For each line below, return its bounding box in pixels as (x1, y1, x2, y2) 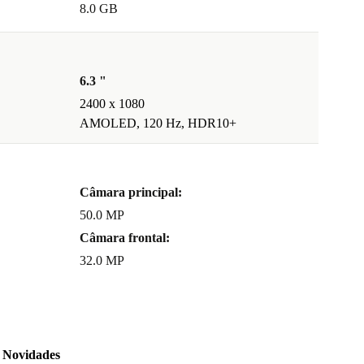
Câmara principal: (80, 185, 182, 200)
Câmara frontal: (80, 231, 170, 245)
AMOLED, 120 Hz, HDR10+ (80, 116, 236, 131)
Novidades (2, 348, 60, 362)
